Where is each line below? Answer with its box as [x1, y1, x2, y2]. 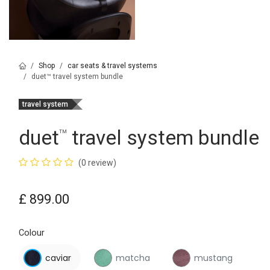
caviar [45, 252, 71, 265]
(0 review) [78, 158, 116, 168]
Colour [19, 227, 45, 240]
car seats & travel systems [67, 61, 157, 71]
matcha [115, 252, 150, 265]
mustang [194, 252, 233, 265]
